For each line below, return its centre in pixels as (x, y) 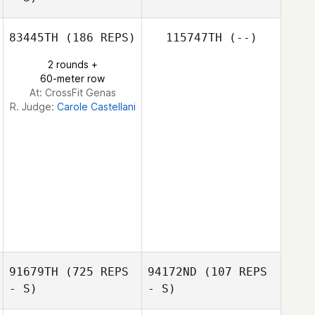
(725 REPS (94, 272)
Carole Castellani (96, 107)
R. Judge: (33, 107)
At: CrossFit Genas (72, 92)
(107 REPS (232, 272)
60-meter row (72, 78)
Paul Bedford (96, 55)
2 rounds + (72, 64)
